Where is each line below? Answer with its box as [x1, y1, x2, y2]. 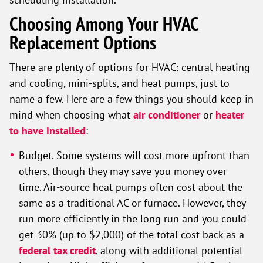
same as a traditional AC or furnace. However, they [19, 196, 246, 209]
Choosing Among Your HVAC [9, 12, 199, 36]
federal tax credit [19, 244, 96, 257]
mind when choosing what [9, 108, 133, 121]
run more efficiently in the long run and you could [19, 212, 247, 225]
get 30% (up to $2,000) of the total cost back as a [19, 228, 245, 241]
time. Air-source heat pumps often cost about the [19, 180, 243, 193]
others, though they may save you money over [19, 164, 227, 177]
